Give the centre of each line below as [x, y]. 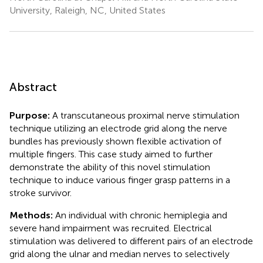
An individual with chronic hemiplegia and [140, 215]
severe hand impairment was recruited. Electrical [111, 228]
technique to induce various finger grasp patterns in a [120, 180]
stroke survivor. [41, 193]
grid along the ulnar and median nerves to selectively [119, 254]
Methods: [31, 215]
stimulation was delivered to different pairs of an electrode [131, 241]
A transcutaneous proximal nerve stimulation [145, 115]
